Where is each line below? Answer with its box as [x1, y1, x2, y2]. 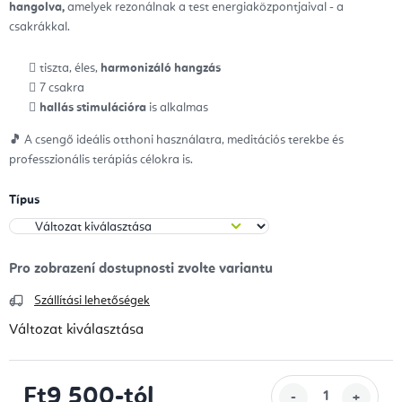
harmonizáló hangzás [100, 62, 221, 75]
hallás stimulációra [39, 101, 146, 115]
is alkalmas [146, 101, 208, 115]
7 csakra [39, 82, 84, 95]
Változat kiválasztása [9, 323, 144, 338]
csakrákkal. [9, 21, 70, 34]
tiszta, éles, [39, 62, 100, 75]
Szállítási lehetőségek [34, 294, 150, 308]
